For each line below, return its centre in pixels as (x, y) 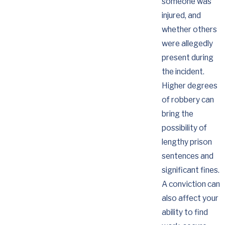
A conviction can (191, 184)
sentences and (187, 156)
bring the (177, 114)
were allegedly (187, 44)
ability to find (185, 212)
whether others (189, 30)
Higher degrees (189, 86)
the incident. (183, 72)
